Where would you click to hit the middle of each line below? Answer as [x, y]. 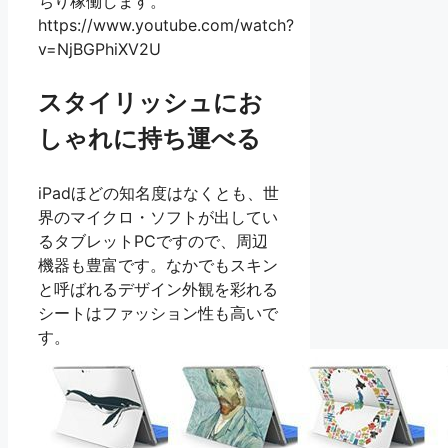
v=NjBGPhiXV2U [99, 49]
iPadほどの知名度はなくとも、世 [158, 193]
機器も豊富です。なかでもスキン [158, 265]
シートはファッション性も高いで [158, 313]
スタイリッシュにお [150, 103]
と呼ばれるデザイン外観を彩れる [158, 289]
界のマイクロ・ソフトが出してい [158, 217]
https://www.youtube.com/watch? [166, 25]
